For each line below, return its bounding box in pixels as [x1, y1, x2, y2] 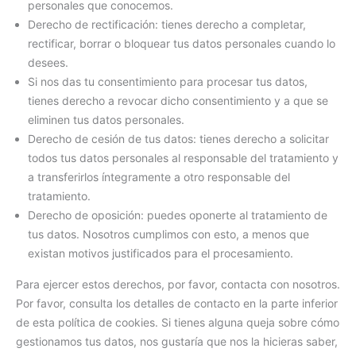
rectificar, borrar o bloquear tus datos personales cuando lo [28, 37, 335, 51]
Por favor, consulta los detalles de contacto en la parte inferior [16, 296, 338, 311]
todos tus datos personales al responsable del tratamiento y [28, 151, 339, 165]
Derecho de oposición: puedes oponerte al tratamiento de [28, 208, 327, 222]
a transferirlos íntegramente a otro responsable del [28, 170, 290, 184]
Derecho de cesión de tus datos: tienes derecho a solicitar [28, 132, 329, 146]
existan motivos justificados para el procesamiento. [28, 246, 293, 261]
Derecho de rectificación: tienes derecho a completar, [28, 17, 306, 32]
